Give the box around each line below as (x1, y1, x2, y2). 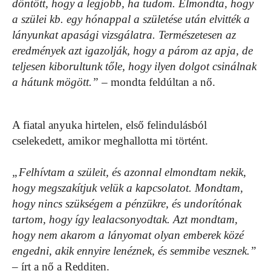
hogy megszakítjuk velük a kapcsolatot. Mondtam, (12, 181, 243, 194)
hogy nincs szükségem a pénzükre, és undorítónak (12, 197, 241, 210)
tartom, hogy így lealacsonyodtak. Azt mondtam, (12, 212, 238, 226)
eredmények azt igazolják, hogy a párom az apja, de (12, 44, 253, 57)
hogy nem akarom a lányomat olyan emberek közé (12, 228, 244, 241)
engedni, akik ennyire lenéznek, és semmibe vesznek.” (12, 244, 256, 257)
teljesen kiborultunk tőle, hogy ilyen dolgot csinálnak (12, 59, 256, 73)
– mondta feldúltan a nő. (99, 75, 215, 88)
